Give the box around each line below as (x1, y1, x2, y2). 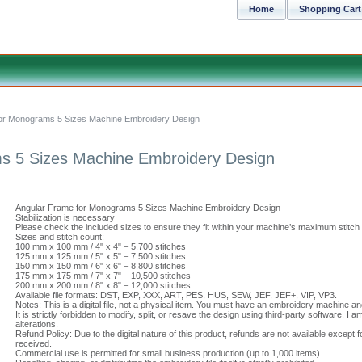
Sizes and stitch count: (15, 232, 104, 242)
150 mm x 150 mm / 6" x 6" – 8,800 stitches (15, 261, 186, 271)
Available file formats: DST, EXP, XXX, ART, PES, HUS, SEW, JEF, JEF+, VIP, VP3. (15, 290, 337, 300)
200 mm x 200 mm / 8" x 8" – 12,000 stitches (15, 280, 191, 290)
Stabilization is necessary (15, 213, 115, 222)
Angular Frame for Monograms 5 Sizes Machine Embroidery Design (15, 203, 280, 213)
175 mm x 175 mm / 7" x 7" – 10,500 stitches (15, 271, 191, 280)
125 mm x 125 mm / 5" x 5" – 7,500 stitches (15, 251, 186, 261)
